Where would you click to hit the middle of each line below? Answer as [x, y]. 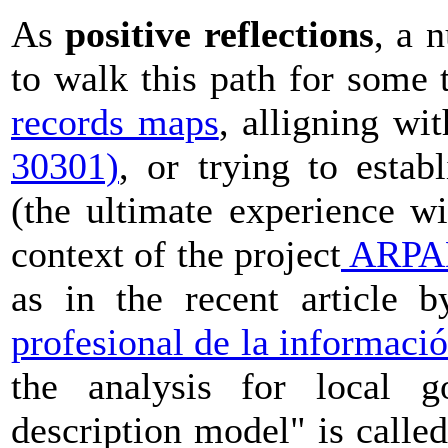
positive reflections [219, 34]
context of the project [176, 254]
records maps [115, 122]
